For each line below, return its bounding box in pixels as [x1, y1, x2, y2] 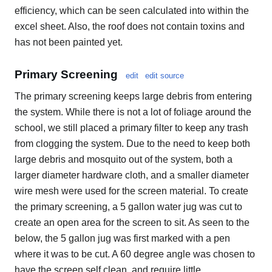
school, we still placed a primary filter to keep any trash [15, 123, 248, 134]
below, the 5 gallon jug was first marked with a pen [15, 233, 230, 244]
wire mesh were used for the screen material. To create [15, 186, 248, 197]
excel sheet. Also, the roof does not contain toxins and [15, 21, 245, 32]
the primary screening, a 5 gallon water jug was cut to [15, 202, 242, 212]
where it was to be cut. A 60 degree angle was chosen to [15, 249, 255, 260]
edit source [145, 71, 184, 81]
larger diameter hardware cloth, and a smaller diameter [15, 170, 249, 181]
